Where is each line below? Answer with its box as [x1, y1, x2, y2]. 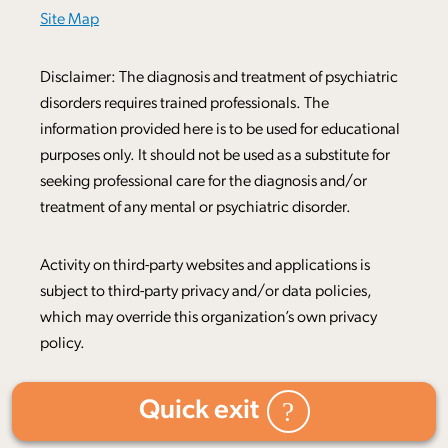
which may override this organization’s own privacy [40, 309, 377, 326]
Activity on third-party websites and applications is [40, 257, 370, 274]
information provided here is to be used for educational [40, 121, 400, 138]
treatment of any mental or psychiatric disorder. [40, 199, 351, 216]
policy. [40, 335, 85, 352]
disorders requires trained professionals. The [40, 95, 329, 112]
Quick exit [138, 398, 259, 425]
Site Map [40, 11, 99, 28]
